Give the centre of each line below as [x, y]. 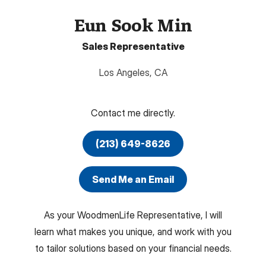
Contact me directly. [133, 113]
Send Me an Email [133, 179]
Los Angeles [124, 73]
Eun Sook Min [133, 25]
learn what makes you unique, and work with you [133, 232]
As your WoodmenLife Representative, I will [133, 215]
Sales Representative [133, 47]
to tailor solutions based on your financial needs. [133, 248]
